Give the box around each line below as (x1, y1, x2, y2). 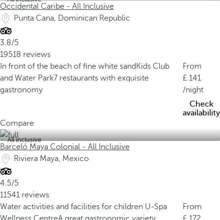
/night (183, 85, 203, 94)
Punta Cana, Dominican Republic (14, 14, 130, 23)
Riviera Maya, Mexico (14, 154, 89, 163)
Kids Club (136, 62, 169, 71)
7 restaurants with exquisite (54, 74, 149, 82)
